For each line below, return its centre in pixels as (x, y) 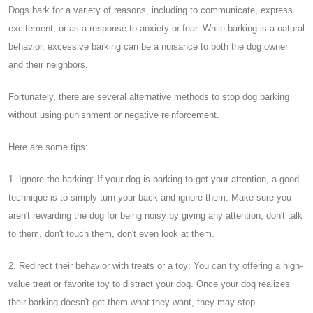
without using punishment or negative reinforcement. (114, 115)
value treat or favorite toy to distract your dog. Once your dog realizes (149, 284)
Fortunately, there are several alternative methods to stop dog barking (149, 96)
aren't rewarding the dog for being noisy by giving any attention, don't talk (155, 215)
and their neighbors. (48, 64)
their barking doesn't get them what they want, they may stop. (133, 302)
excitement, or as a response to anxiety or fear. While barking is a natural (156, 28)
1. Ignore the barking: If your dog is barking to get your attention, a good (154, 179)
